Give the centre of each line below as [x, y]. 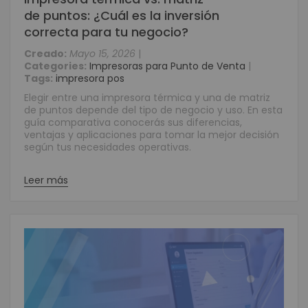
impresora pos [90, 78]
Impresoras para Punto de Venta [167, 66]
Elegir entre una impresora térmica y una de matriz [147, 98]
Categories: [55, 66]
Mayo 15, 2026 [102, 54]
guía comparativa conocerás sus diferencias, [133, 122]
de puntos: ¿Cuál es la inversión [122, 15]
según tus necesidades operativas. [108, 147]
